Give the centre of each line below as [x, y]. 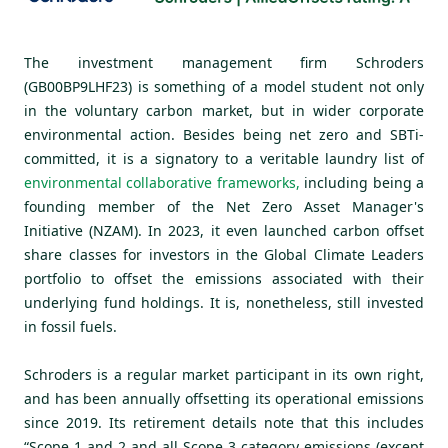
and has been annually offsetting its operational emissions [224, 399]
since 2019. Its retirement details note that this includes [224, 423]
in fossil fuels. [70, 327]
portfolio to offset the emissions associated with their [224, 279]
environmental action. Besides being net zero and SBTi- [224, 135]
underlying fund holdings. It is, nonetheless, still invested [224, 303]
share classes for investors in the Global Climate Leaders [224, 255]
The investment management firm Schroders [224, 63]
